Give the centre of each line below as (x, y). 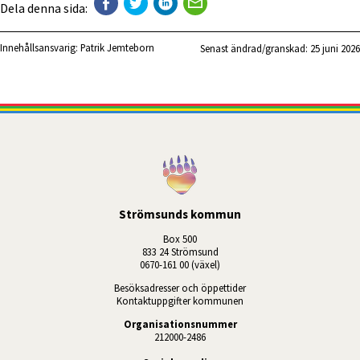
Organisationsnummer (180, 323)
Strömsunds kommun (180, 215)
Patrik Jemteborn (117, 47)
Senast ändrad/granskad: (255, 49)
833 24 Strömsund (180, 252)
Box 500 (180, 239)
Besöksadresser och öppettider (180, 287)
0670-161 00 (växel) (180, 265)
